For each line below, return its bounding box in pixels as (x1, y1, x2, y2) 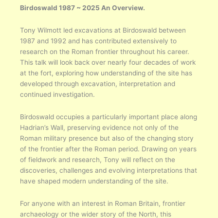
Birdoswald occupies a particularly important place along (20, 112, 198, 121)
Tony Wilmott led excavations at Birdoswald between (20, 26, 186, 34)
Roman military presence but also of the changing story (20, 134, 194, 142)
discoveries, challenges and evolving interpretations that (20, 166, 198, 174)
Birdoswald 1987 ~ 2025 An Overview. (20, 3, 145, 12)
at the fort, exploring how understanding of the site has (20, 69, 193, 77)
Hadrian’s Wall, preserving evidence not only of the (20, 123, 179, 131)
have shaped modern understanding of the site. (20, 177, 169, 185)
